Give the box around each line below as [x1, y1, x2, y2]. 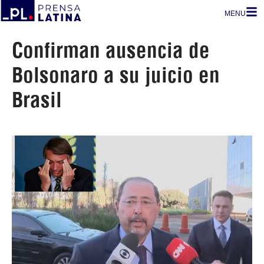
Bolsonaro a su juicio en [12, 62, 220, 88]
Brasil [12, 87, 62, 113]
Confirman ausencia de [12, 37, 210, 63]
